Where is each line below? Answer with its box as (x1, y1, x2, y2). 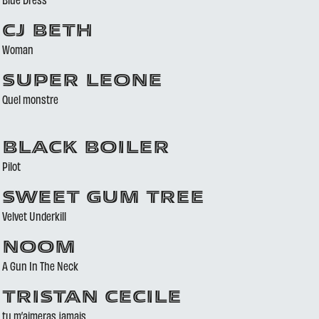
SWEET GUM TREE (1, 190, 204, 207)
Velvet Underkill (1, 209, 66, 223)
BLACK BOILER (1, 140, 169, 157)
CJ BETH (1, 23, 93, 41)
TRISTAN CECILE (1, 290, 182, 307)
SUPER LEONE (1, 73, 162, 90)
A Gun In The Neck (1, 258, 78, 273)
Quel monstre (1, 92, 58, 106)
